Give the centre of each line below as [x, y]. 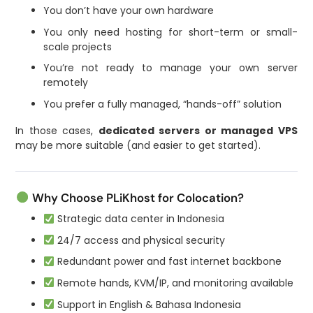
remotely [65, 83]
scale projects [77, 46]
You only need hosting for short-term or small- [170, 32]
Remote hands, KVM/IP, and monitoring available [174, 283]
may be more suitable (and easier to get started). [138, 146]
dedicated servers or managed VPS [198, 131]
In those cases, [57, 131]
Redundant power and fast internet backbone [168, 262]
